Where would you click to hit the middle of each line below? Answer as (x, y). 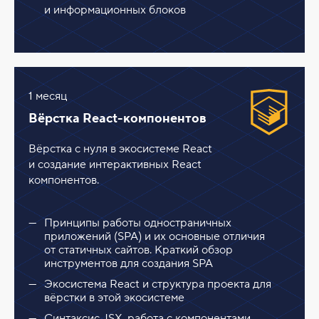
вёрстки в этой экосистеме (115, 298)
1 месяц (48, 96)
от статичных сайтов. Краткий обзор (139, 250)
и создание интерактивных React (115, 165)
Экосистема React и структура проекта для (158, 284)
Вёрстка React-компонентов (117, 119)
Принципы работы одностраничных (138, 223)
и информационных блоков (115, 10)
